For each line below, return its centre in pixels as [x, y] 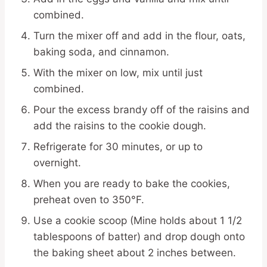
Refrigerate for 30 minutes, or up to [118, 147]
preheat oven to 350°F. [89, 200]
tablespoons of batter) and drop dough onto [139, 237]
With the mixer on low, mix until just [118, 73]
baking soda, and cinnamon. [101, 52]
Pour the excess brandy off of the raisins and [142, 110]
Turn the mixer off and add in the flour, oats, [139, 36]
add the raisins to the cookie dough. [120, 126]
